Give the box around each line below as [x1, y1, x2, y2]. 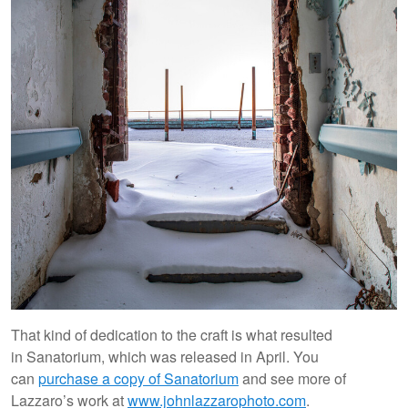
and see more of [239, 367, 346, 389]
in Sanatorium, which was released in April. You [11, 345, 319, 367]
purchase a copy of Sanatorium [38, 367, 239, 389]
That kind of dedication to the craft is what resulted [11, 323, 332, 345]
